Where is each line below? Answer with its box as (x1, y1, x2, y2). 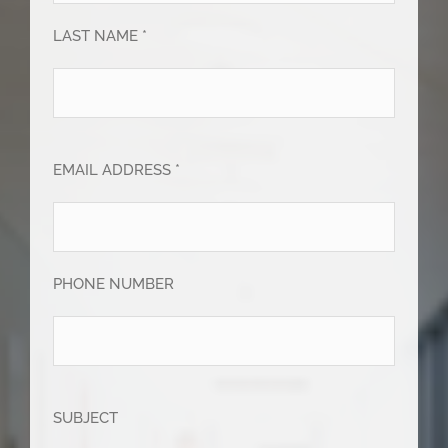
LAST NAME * (53, 26, 148, 45)
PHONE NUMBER (53, 274, 175, 293)
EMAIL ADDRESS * (53, 160, 181, 179)
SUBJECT (53, 408, 119, 427)
